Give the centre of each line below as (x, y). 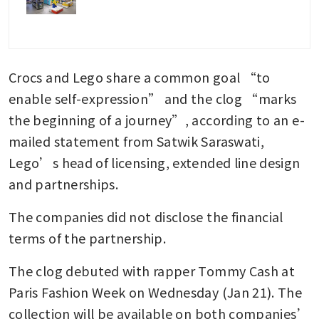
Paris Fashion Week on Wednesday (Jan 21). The (156, 292)
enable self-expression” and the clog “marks (153, 99)
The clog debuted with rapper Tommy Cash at (152, 271)
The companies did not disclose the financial (146, 217)
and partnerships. (65, 184)
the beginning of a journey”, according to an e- (157, 120)
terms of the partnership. (88, 238)
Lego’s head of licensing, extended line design (155, 163)
